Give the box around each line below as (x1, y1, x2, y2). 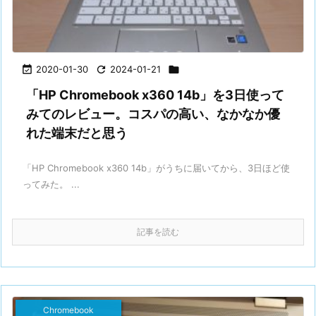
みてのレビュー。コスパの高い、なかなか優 (26, 106, 280, 121)
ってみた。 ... (23, 178, 80, 190)
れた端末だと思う (26, 125, 128, 140)
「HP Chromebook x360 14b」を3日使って (26, 87, 284, 102)
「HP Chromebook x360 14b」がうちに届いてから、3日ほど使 (23, 162, 290, 174)
